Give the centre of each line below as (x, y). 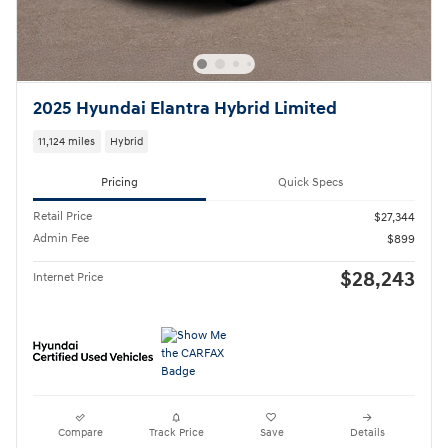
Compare (81, 433)
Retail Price (62, 217)
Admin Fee (61, 239)
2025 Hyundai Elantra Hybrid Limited (185, 108)
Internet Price (68, 278)
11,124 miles (67, 141)
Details (367, 433)
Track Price (176, 433)
